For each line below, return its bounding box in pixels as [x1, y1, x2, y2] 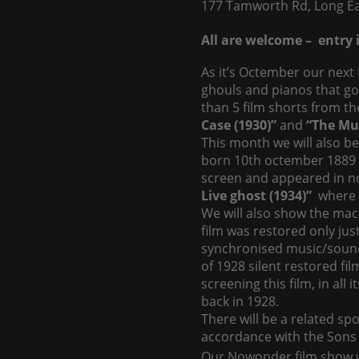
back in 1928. [201, 292, 279, 310]
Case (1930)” [201, 116, 276, 134]
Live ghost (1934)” [201, 187, 312, 204]
